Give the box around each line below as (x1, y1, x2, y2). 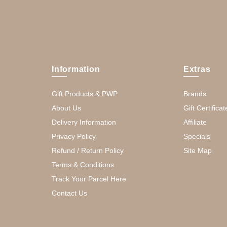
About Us (52, 104, 81, 112)
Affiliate (183, 118, 207, 126)
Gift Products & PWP (52, 90, 118, 98)
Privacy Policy (52, 132, 96, 140)
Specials (183, 132, 210, 140)
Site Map (183, 146, 212, 155)
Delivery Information (52, 118, 116, 126)
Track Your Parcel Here (52, 175, 126, 183)
